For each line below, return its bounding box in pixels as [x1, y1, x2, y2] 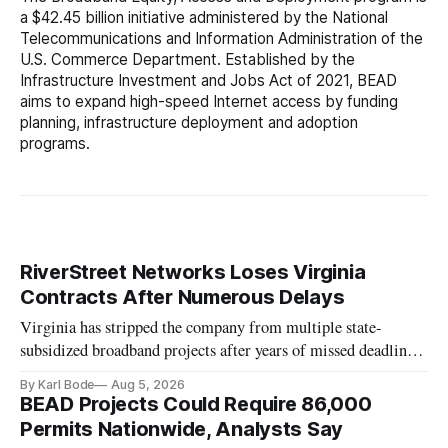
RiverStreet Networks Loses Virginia [20, 260, 366, 285]
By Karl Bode [20, 377, 95, 393]
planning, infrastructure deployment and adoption [20, 113, 358, 133]
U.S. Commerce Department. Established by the [20, 50, 355, 70]
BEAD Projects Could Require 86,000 [20, 392, 372, 417]
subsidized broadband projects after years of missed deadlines [20, 339, 421, 362]
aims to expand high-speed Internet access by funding [20, 92, 398, 112]
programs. [20, 134, 90, 154]
